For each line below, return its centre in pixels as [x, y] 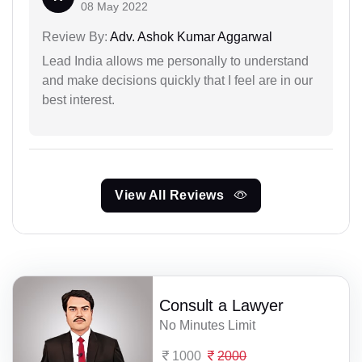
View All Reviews [171, 195]
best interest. [78, 99]
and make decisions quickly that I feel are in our [177, 80]
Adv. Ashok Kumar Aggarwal [190, 36]
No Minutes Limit [208, 326]
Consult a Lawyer [222, 306]
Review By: [75, 36]
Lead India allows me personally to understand [175, 61]
